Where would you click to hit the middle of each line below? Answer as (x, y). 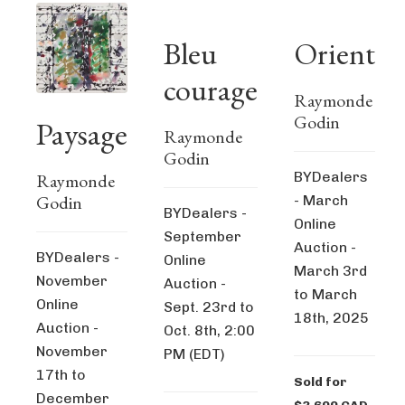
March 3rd (330, 271)
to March (325, 294)
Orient (334, 53)
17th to (61, 375)
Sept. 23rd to (209, 307)
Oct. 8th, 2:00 (209, 330)
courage (211, 89)
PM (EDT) (194, 354)
